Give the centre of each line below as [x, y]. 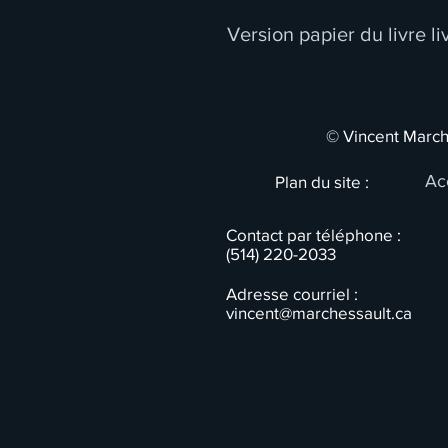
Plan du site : [324, 181]
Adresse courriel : [292, 293]
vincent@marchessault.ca [319, 312]
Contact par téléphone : [315, 234]
